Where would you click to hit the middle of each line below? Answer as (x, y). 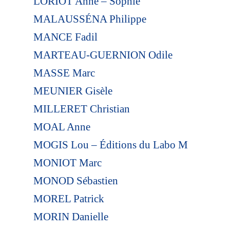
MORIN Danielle (71, 216)
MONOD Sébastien (75, 180)
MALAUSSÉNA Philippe (90, 19)
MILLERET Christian (81, 109)
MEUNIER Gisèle (73, 91)
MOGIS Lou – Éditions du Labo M (110, 145)
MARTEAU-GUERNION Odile (103, 55)
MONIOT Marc (67, 162)
